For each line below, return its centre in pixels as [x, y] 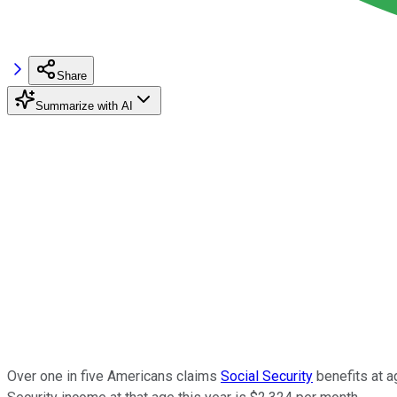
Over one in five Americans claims [114, 376]
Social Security [267, 376]
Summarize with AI [84, 105]
